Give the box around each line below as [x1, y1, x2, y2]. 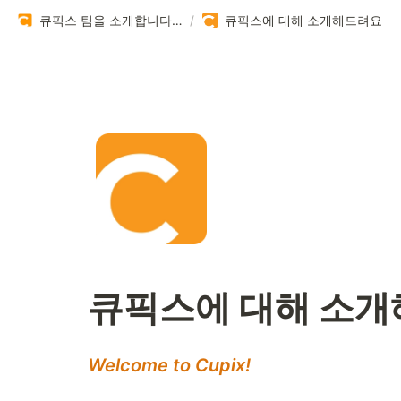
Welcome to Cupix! [88, 354, 251, 376]
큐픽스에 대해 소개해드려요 [225, 12, 382, 28]
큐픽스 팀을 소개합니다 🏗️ [172, 12, 183, 28]
